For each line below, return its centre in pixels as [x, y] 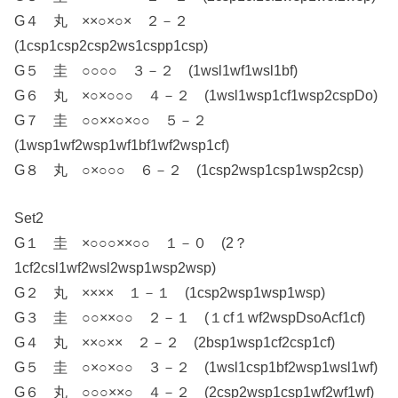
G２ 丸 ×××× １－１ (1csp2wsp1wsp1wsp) [170, 293]
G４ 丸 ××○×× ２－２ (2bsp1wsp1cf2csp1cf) [175, 342]
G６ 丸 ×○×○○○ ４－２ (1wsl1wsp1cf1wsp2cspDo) [196, 95]
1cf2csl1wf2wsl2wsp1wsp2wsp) [115, 268]
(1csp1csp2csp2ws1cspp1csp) [111, 45]
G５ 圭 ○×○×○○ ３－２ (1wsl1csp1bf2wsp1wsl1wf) [196, 367]
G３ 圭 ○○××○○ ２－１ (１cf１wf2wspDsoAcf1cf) [190, 318]
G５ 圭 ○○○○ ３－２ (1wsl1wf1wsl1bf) [156, 70]
